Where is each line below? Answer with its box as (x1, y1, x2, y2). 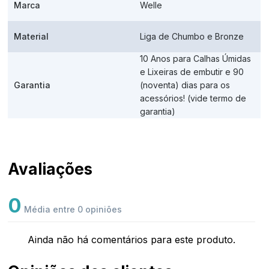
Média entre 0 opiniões (22, 204, 122, 214)
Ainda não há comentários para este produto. (27, 234, 235, 246)
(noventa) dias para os (140, 80, 231, 90)
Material (14, 31, 49, 41)
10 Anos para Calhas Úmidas (140, 53, 252, 64)
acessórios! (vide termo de (140, 93, 247, 103)
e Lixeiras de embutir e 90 (140, 67, 244, 77)
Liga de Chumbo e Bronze (140, 31, 244, 41)
